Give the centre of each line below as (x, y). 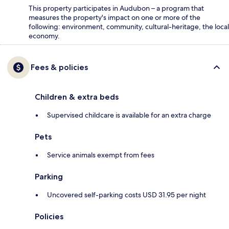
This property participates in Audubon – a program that (116, 8)
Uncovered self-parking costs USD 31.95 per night (127, 195)
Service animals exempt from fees (101, 155)
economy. (44, 36)
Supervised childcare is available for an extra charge (129, 115)
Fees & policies (59, 67)
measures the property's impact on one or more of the (114, 18)
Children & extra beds (77, 97)
